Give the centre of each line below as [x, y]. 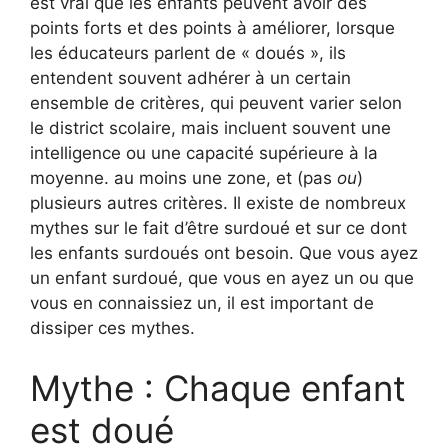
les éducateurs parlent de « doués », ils [188, 53]
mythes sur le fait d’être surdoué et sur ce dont [218, 228]
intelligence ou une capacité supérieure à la [204, 153]
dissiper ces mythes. [112, 328]
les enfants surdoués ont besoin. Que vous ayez [224, 253]
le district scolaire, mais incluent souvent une [210, 128]
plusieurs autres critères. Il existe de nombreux [218, 203]
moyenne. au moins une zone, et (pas [183, 178]
